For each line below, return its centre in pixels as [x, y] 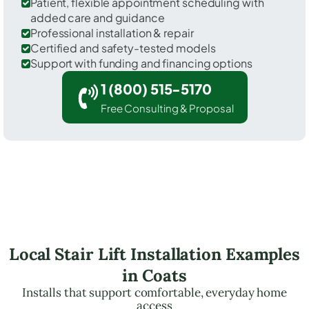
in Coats [154, 275]
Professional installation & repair [112, 32]
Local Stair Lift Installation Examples [154, 254]
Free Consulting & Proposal [167, 108]
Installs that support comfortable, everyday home [154, 292]
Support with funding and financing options [141, 63]
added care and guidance [98, 17]
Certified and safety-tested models [123, 48]
